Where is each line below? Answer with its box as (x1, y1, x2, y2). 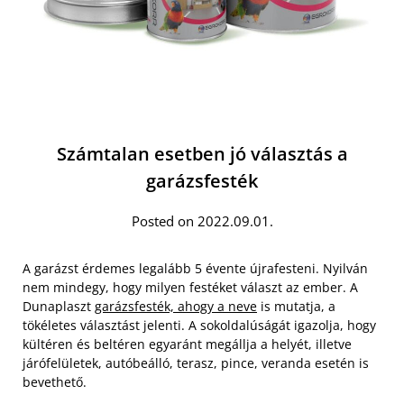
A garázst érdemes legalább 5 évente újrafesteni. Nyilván (23, 260, 368, 277)
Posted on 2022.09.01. (131, 212, 273, 230)
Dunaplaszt (23, 298, 95, 315)
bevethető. (23, 373, 87, 390)
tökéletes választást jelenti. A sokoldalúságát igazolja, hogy (23, 317, 376, 334)
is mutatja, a (257, 298, 335, 315)
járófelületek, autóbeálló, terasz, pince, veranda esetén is (23, 354, 369, 372)
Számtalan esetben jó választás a (56, 142, 348, 166)
